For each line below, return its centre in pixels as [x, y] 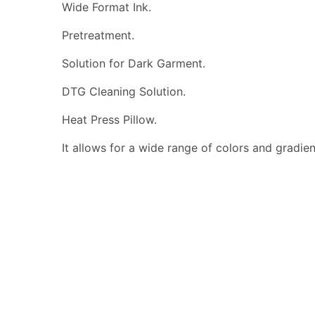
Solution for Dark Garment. [134, 63]
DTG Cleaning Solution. [124, 91]
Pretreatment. [98, 35]
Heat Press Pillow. [109, 119]
